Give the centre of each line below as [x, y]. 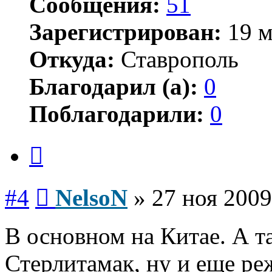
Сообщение [73, 185]
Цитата [57, 143]
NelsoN [91, 198]
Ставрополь [177, 59]
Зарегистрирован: [125, 32]
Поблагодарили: [117, 114]
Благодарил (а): [114, 86]
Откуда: [72, 59]
